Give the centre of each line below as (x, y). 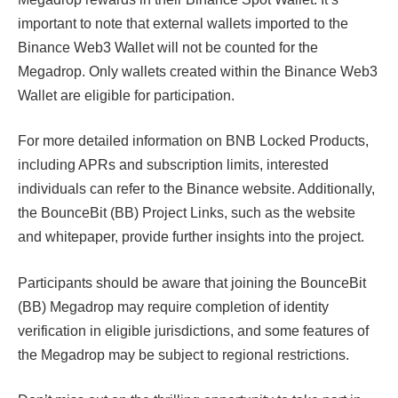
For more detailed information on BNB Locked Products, (193, 141)
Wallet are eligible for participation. (126, 95)
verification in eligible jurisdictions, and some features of (193, 330)
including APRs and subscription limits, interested (173, 165)
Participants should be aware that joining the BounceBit (192, 283)
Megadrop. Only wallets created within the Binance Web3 (198, 71)
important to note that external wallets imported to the (183, 23)
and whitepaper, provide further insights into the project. (191, 237)
